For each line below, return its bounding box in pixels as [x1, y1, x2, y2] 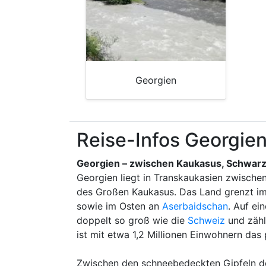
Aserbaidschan [162, 200, 228, 212]
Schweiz [188, 214, 225, 226]
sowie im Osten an [77, 200, 162, 212]
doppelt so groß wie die [77, 214, 188, 226]
